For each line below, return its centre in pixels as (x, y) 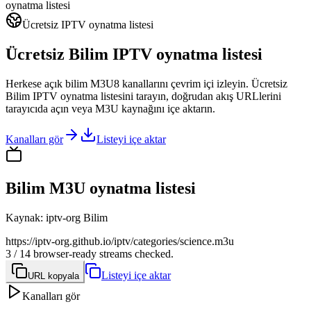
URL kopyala (53, 276)
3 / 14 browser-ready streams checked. (90, 253)
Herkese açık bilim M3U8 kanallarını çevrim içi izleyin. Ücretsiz (146, 83)
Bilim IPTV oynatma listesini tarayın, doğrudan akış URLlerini (143, 96)
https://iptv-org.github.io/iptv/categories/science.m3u (120, 241)
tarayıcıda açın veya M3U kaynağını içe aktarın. (110, 108)
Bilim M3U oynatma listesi (101, 188)
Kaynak (23, 217)
